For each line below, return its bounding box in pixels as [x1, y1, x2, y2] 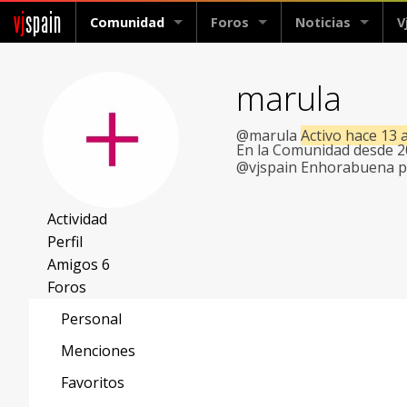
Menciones [61, 341, 135, 361]
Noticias [295, 14, 351, 31]
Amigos [47, 254, 102, 274]
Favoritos [61, 372, 124, 392]
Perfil [47, 232, 83, 252]
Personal [61, 309, 122, 329]
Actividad [47, 209, 107, 229]
